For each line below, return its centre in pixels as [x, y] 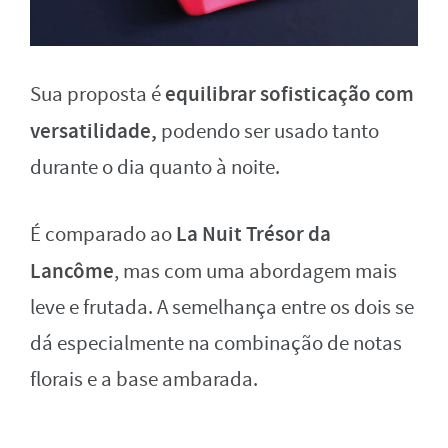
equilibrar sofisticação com [289, 93]
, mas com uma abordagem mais [255, 271]
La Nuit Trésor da [253, 233]
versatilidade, [93, 130]
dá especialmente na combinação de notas [216, 343]
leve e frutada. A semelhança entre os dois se [222, 307]
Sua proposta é [97, 94]
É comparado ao [103, 234]
